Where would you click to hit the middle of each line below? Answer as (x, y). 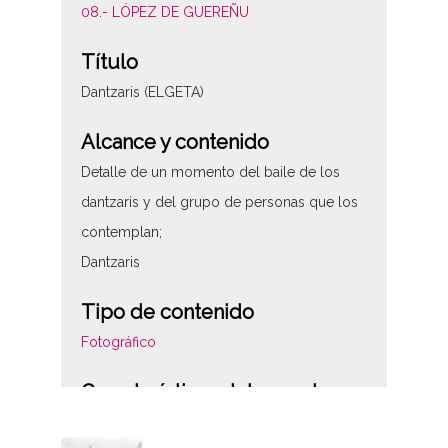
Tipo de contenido (167, 312)
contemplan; (121, 232)
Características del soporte (205, 392)
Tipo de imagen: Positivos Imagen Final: (208, 422)
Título (109, 62)
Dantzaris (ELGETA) (142, 92)
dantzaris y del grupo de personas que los (219, 202)
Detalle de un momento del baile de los (210, 172)
